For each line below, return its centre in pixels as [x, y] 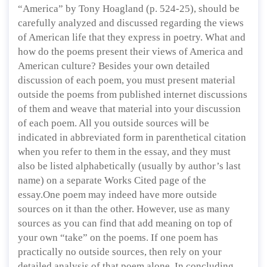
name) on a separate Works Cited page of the [112, 180]
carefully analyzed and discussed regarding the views [131, 23]
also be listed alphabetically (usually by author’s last [129, 166]
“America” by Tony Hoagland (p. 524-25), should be [129, 9]
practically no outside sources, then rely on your [120, 252]
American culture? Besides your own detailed [114, 66]
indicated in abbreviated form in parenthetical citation [132, 137]
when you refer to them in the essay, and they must [124, 152]
